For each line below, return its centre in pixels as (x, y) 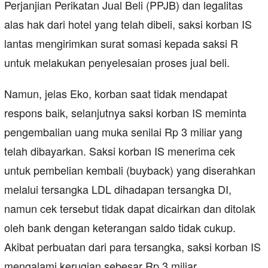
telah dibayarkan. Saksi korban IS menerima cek (120, 151)
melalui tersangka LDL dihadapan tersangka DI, (118, 189)
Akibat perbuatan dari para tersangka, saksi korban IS (133, 247)
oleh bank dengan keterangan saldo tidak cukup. (120, 228)
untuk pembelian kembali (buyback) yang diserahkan (130, 170)
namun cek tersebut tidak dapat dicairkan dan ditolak (130, 208)
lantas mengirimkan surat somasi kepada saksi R (121, 43)
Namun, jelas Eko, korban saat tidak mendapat (116, 94)
